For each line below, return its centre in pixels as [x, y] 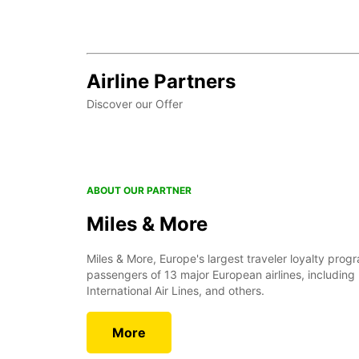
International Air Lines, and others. [175, 290]
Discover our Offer [135, 103]
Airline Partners [161, 81]
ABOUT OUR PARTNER [139, 190]
